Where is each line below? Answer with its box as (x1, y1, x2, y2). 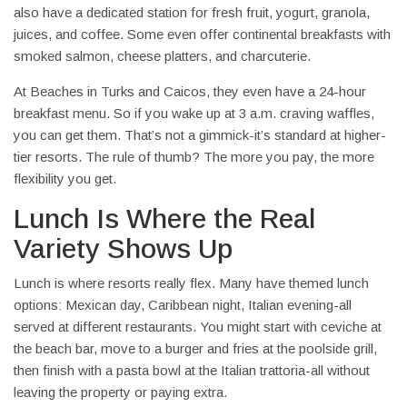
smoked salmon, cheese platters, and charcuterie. (14, 48, 311, 65)
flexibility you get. (14, 171, 116, 187)
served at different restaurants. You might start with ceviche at (14, 319, 382, 335)
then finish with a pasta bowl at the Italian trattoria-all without (14, 362, 370, 379)
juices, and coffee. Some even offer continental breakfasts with (14, 26, 391, 43)
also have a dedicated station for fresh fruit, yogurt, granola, (14, 5, 370, 21)
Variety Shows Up (14, 233, 233, 264)
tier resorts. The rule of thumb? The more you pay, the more (14, 149, 374, 165)
